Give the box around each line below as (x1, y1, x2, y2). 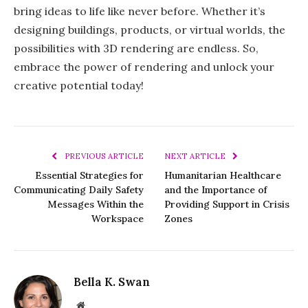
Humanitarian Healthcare (164, 168, 281, 181)
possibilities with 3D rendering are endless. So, (14, 41, 258, 55)
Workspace (91, 212, 144, 225)
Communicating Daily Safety (14, 183, 144, 196)
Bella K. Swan (74, 274, 150, 289)
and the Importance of (164, 183, 267, 196)
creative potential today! (14, 78, 144, 92)
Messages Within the (47, 197, 144, 210)
